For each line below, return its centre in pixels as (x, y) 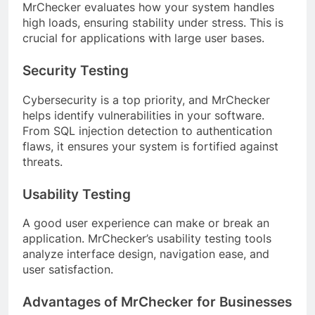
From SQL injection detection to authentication (147, 130)
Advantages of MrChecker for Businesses (157, 302)
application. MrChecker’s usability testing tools (147, 239)
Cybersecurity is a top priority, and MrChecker (146, 99)
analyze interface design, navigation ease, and (146, 254)
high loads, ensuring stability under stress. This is (153, 22)
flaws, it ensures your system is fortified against (150, 146)
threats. (43, 161)
